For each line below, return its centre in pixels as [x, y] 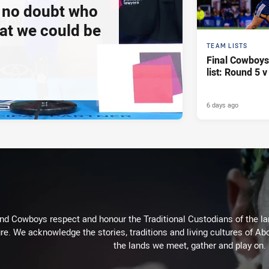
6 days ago [222, 105]
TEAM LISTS [227, 46]
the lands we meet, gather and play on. [190, 245]
